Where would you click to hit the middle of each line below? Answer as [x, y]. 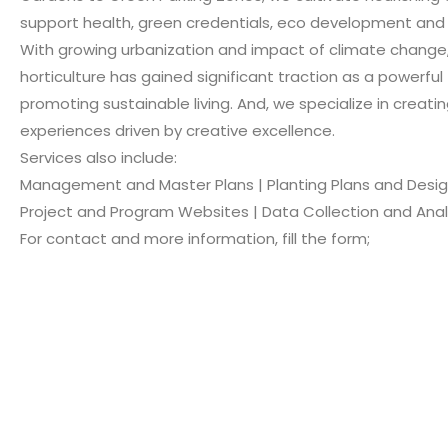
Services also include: [98, 157]
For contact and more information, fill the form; [195, 238]
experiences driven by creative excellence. [177, 130]
